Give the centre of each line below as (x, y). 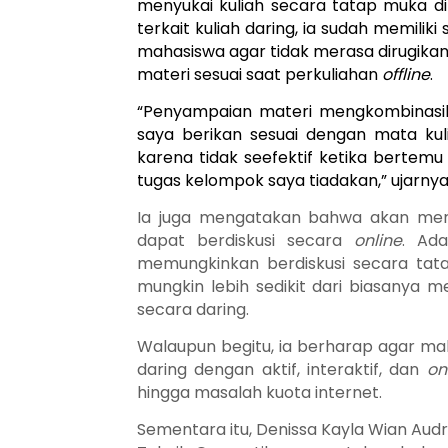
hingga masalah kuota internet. (259, 392)
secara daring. (193, 309)
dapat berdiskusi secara (246, 240)
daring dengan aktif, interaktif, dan (282, 369)
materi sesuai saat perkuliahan (259, 74)
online (378, 240)
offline (406, 74)
